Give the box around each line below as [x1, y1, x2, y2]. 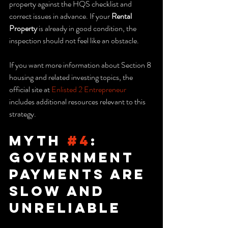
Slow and [9, 182, 111, 199]
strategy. [9, 107, 36, 120]
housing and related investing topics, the [9, 71, 134, 83]
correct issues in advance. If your [9, 10, 111, 22]
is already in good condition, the [37, 22, 138, 34]
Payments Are [9, 165, 152, 183]
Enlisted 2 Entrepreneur [51, 83, 126, 95]
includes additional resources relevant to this [9, 95, 147, 107]
